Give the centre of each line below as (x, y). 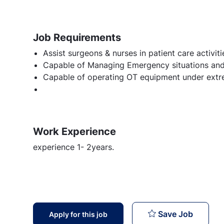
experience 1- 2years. (73, 147)
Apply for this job (78, 214)
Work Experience (74, 131)
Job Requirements (77, 37)
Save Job (175, 214)
